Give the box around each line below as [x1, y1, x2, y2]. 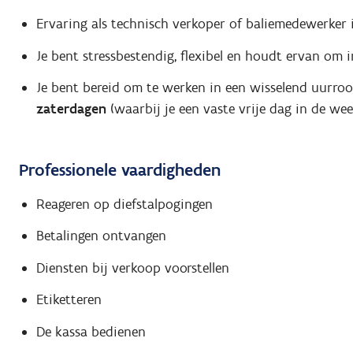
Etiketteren [35, 291, 102, 309]
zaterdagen [35, 100, 106, 118]
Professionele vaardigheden [19, 159, 221, 181]
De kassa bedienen [35, 322, 146, 340]
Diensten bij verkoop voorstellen [35, 258, 229, 277]
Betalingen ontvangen [35, 227, 166, 245]
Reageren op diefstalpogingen [35, 195, 213, 213]
